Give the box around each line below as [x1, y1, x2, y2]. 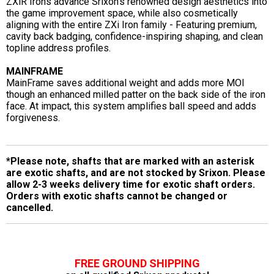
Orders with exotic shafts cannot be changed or [6, 190, 228, 202]
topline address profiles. [6, 42, 111, 54]
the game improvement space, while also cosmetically [6, 7, 238, 19]
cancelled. [6, 201, 53, 213]
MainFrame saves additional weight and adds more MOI [6, 76, 245, 89]
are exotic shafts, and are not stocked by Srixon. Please [6, 166, 265, 179]
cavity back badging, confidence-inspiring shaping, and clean [6, 30, 263, 42]
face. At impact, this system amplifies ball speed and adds [6, 100, 256, 112]
